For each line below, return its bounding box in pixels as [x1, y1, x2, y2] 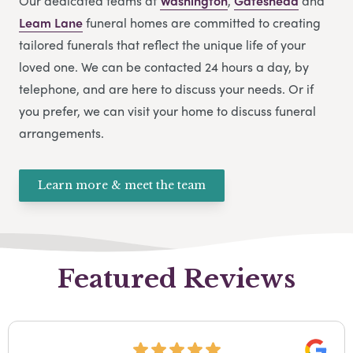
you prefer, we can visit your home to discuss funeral [19, 101, 316, 120]
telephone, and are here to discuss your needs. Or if [19, 79, 314, 98]
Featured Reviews [58, 262, 295, 295]
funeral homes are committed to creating [83, 13, 321, 32]
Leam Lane [19, 13, 83, 32]
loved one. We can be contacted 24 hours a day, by [19, 57, 309, 76]
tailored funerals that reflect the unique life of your [19, 35, 306, 54]
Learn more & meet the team [38, 177, 206, 192]
